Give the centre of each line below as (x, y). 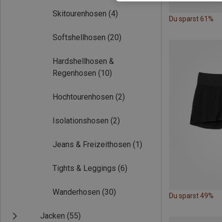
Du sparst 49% (191, 195)
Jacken (53, 216)
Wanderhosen (76, 192)
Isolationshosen (81, 121)
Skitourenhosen (80, 14)
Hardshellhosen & (83, 61)
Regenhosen (74, 73)
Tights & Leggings (84, 168)
